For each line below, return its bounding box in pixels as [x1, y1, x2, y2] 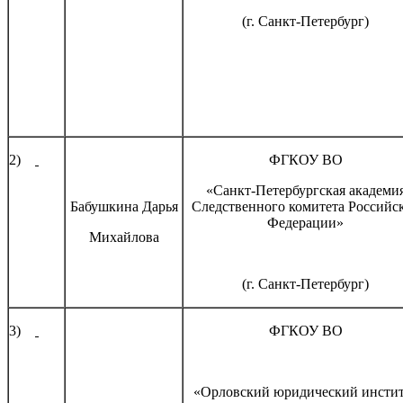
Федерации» [267, 214, 344, 230]
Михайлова [88, 228, 159, 245]
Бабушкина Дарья [69, 198, 178, 214]
